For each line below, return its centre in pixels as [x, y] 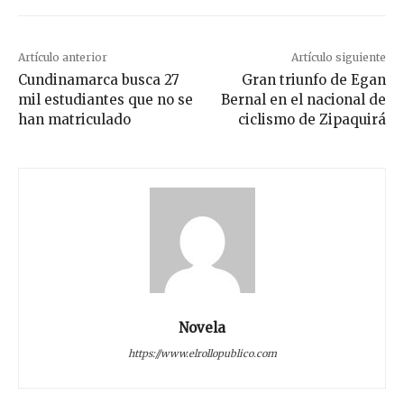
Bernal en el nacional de [303, 100]
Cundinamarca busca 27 [99, 80]
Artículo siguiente [338, 58]
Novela [202, 328]
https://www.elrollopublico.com [202, 354]
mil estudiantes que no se [106, 100]
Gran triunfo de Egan [313, 80]
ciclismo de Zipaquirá [312, 120]
